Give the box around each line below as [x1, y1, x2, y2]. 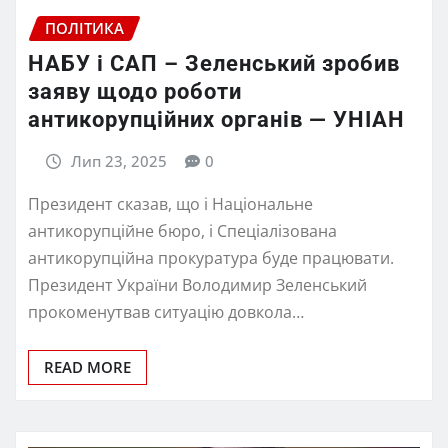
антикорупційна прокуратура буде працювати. [28, 246, 394, 269]
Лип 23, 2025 [70, 151, 167, 172]
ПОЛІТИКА [45, 17, 124, 38]
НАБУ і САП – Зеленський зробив [28, 51, 400, 77]
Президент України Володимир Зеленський [28, 273, 367, 296]
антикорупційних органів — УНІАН [28, 107, 405, 133]
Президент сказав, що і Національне [28, 192, 313, 215]
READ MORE [44, 356, 131, 377]
